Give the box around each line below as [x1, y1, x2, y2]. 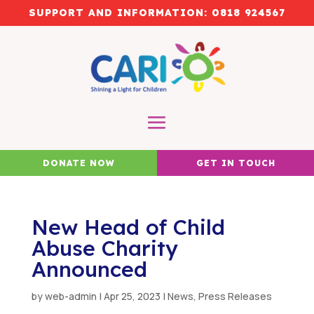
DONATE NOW [42, 158, 115, 169]
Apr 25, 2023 [103, 289, 161, 303]
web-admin [44, 289, 97, 303]
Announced [31, 256, 147, 283]
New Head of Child [31, 214, 225, 241]
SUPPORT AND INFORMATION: [29, 6, 212, 19]
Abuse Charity [31, 235, 178, 262]
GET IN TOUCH [196, 158, 275, 169]
